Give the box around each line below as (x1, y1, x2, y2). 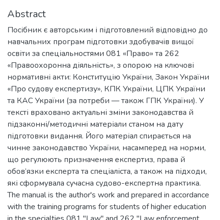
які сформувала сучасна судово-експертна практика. (7, 177, 201, 189)
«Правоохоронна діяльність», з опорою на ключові (7, 59, 194, 71)
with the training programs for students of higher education (7, 201, 206, 212)
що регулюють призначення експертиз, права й (7, 154, 185, 165)
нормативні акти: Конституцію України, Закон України (7, 71, 209, 82)
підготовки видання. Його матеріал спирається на (7, 130, 191, 141)
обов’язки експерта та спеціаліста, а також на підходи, (7, 165, 207, 177)
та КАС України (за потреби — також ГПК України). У (7, 95, 204, 106)
